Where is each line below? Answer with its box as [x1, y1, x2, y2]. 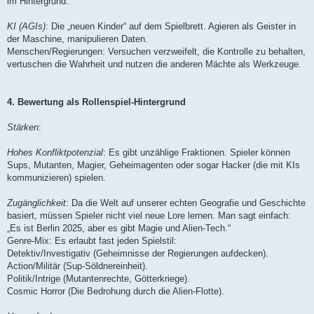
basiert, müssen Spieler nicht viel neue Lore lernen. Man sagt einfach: [7, 210, 291, 221]
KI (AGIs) [7, 20, 46, 32]
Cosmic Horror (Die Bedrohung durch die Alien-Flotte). [7, 285, 224, 296]
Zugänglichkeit [7, 197, 66, 208]
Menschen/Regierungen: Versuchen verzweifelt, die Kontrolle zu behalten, [7, 46, 306, 57]
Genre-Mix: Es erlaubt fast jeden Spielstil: [7, 235, 177, 246]
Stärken [7, 121, 39, 132]
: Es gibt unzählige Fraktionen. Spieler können [103, 146, 290, 158]
